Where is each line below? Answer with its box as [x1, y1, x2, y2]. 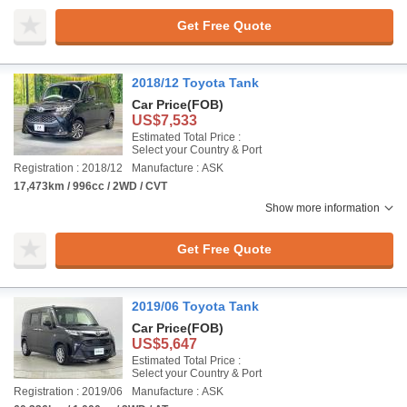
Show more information [265, 202, 380, 214]
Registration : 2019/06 [14, 385, 123, 398]
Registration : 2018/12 [14, 162, 123, 174]
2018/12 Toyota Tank [132, 75, 259, 90]
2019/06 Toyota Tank [132, 299, 259, 313]
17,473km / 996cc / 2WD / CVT [14, 180, 167, 193]
